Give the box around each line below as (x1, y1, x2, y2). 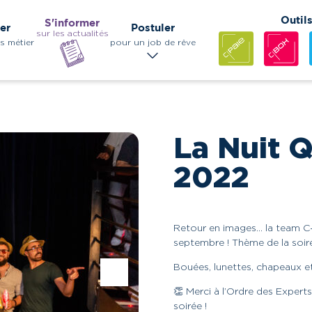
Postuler (130, 21, 175, 33)
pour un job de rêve (109, 37, 196, 47)
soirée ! (173, 300, 207, 311)
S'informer (45, 16, 100, 29)
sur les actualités (36, 28, 109, 38)
